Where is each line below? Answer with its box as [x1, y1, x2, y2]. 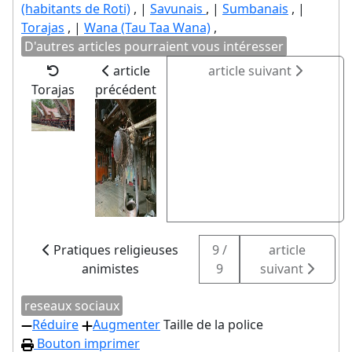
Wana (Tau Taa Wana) [84, 19, 211, 36]
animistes [81, 260, 139, 277]
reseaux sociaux [24, 297, 119, 314]
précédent [95, 81, 156, 98]
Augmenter [93, 316, 160, 333]
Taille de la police [163, 316, 263, 333]
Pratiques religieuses [49, 241, 178, 258]
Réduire [32, 316, 79, 333]
